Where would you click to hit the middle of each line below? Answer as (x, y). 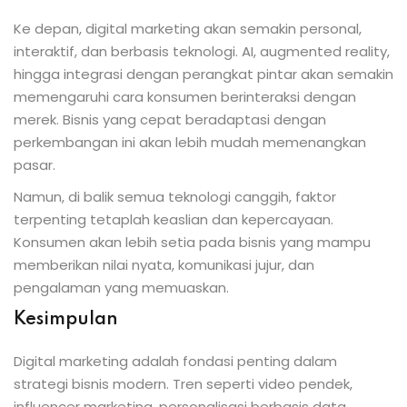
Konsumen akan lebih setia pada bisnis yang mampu (192, 242)
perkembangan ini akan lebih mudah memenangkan (190, 142)
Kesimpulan (66, 319)
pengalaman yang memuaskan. (121, 287)
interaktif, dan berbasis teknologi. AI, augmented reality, (202, 51)
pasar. (35, 164)
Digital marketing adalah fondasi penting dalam (175, 361)
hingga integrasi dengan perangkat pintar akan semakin (203, 74)
